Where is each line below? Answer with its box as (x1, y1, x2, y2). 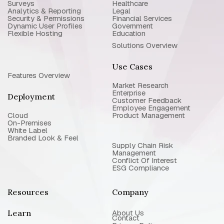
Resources (7, 187, 48, 197)
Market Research (112, 80, 168, 90)
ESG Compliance (112, 163, 169, 172)
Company (112, 187, 148, 197)
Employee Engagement (112, 103, 190, 112)
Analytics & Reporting (7, 6, 81, 15)
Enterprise (112, 88, 145, 97)
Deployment (7, 91, 55, 101)
